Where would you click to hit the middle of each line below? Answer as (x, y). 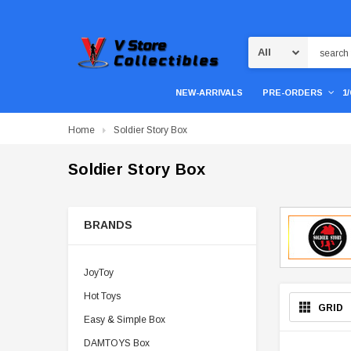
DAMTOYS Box (117, 343)
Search (323, 45)
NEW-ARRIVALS (209, 92)
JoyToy (99, 273)
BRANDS (108, 225)
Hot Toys (102, 296)
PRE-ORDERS (292, 92)
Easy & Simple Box (125, 320)
